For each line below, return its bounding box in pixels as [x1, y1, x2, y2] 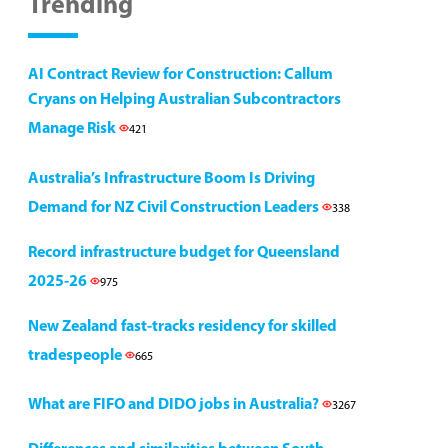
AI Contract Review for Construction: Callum [28, 67, 333, 83]
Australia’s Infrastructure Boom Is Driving [28, 171, 315, 187]
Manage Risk [28, 121, 119, 137]
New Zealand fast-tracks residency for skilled [28, 319, 337, 335]
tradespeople [28, 348, 125, 364]
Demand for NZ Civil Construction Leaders [28, 200, 322, 216]
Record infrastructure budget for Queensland [28, 245, 340, 261]
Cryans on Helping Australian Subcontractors [28, 92, 341, 108]
